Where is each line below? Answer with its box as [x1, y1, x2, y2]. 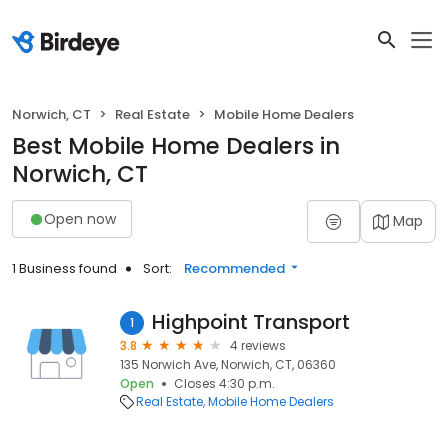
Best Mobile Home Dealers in [12, 130, 340, 162]
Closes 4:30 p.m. [174, 375, 275, 392]
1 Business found [12, 259, 117, 278]
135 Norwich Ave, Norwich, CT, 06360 [120, 356, 336, 373]
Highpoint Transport [152, 308, 350, 336]
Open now [44, 208, 116, 229]
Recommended [184, 259, 285, 278]
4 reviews [230, 337, 286, 354]
